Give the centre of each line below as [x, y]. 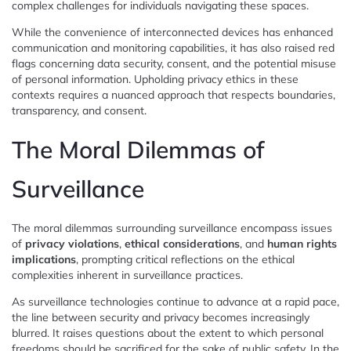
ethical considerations [182, 243]
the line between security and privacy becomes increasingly [161, 317]
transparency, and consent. [79, 110]
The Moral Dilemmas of [138, 149]
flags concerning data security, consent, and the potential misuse [174, 63]
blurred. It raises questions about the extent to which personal [168, 333]
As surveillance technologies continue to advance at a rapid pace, [175, 301]
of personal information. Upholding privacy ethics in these [155, 79]
